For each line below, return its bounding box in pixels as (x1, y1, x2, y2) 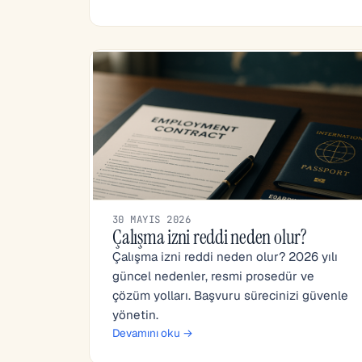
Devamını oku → (112, 326, 193, 340)
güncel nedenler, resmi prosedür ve (112, 268, 314, 284)
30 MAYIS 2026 (112, 213, 192, 226)
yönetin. (112, 307, 158, 322)
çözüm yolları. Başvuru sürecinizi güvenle (112, 288, 348, 303)
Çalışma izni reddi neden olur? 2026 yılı (112, 249, 338, 264)
